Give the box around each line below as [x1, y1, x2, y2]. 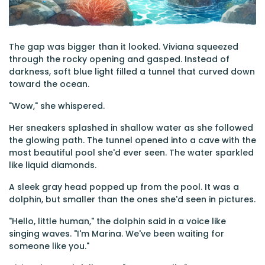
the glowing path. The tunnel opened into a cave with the [9, 134, 256, 146]
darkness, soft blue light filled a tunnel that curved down [9, 66, 255, 77]
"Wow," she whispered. [9, 100, 105, 112]
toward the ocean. [9, 78, 89, 90]
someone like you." [9, 240, 89, 252]
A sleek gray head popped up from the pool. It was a [9, 181, 239, 193]
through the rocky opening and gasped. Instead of [9, 53, 230, 65]
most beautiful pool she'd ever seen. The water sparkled [9, 147, 254, 159]
